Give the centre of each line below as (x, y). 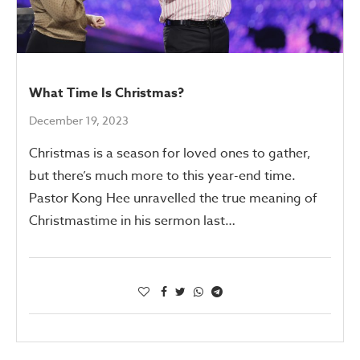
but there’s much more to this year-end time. (162, 176)
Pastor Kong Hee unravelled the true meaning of (173, 198)
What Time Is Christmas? (106, 93)
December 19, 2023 (79, 120)
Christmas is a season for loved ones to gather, (170, 153)
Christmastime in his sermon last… (132, 221)
